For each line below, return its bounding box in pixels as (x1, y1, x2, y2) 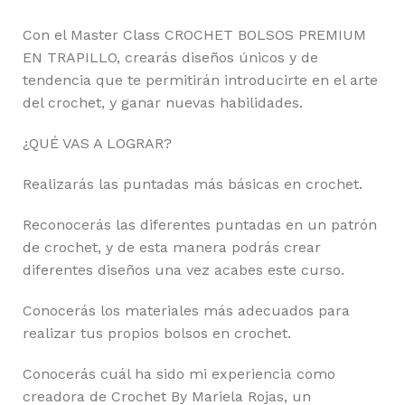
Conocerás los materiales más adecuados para (23, 302, 350, 320)
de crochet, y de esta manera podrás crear (23, 239, 321, 257)
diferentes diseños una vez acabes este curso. (23, 261, 344, 279)
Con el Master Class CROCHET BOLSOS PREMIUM (23, 26, 366, 44)
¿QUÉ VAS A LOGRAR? (23, 135, 172, 153)
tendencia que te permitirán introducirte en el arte (23, 71, 378, 89)
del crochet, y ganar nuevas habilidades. (23, 94, 303, 112)
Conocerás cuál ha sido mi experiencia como (23, 365, 335, 383)
